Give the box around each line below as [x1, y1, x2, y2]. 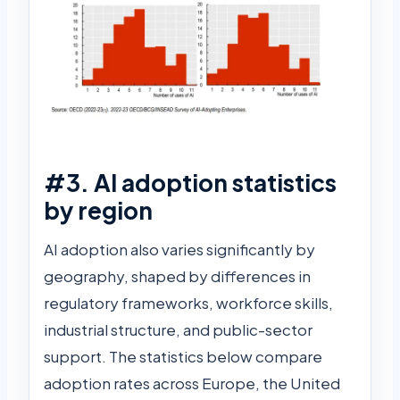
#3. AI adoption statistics [44, 168, 337, 198]
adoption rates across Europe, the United [44, 373, 340, 394]
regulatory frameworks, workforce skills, [44, 293, 333, 313]
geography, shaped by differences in [44, 266, 311, 287]
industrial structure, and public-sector [44, 320, 312, 340]
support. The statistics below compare [44, 346, 322, 367]
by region [44, 196, 153, 226]
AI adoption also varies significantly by [44, 239, 315, 260]
